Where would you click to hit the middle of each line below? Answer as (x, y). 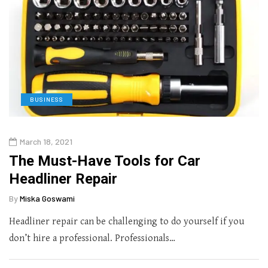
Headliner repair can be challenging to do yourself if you (127, 222)
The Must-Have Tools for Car (105, 161)
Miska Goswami (47, 199)
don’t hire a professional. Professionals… (92, 239)
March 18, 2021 (46, 142)
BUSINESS (47, 100)
